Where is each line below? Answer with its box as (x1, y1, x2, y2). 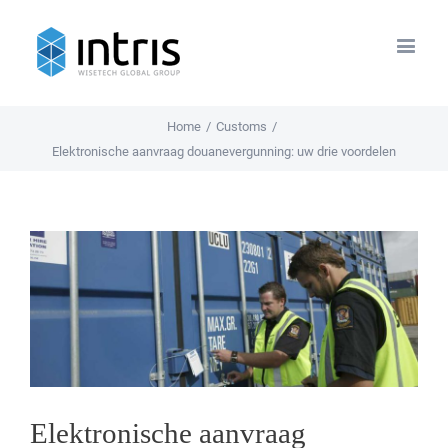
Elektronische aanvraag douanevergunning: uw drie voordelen (52, 144, 396, 159)
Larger (29, 258, 71, 276)
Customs (215, 119, 267, 134)
